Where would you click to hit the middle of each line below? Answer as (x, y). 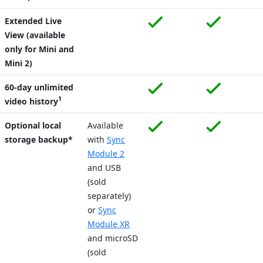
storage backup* (39, 139)
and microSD (113, 238)
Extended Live (33, 21)
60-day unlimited (39, 87)
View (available (35, 35)
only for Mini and (39, 49)
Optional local (33, 125)
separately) (109, 195)
